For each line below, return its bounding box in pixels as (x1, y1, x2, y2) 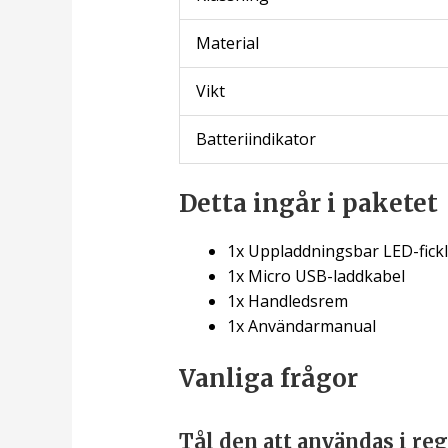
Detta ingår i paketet (178, 188, 438, 220)
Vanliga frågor (178, 363, 358, 395)
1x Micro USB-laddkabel (226, 265, 405, 288)
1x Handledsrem (226, 290, 348, 313)
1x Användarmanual (226, 315, 376, 338)
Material (195, 32, 259, 55)
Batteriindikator (195, 128, 316, 151)
